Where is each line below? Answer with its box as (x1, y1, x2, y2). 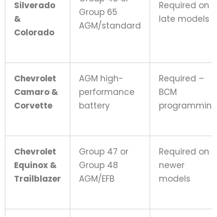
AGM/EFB (79, 172, 114, 185)
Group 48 (79, 159, 118, 171)
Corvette (14, 99, 52, 111)
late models (159, 13, 209, 25)
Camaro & (14, 86, 58, 98)
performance (79, 86, 135, 98)
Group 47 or (79, 145, 128, 157)
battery (79, 99, 110, 111)
